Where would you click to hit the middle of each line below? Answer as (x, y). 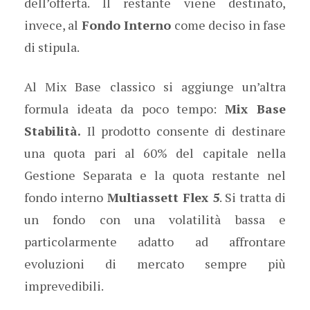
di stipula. (52, 47)
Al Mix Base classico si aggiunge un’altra (155, 86)
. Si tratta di (253, 197)
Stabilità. (53, 131)
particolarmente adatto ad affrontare (155, 241)
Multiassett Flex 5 (161, 197)
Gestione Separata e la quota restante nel (155, 175)
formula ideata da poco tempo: (125, 109)
